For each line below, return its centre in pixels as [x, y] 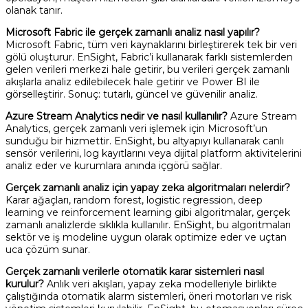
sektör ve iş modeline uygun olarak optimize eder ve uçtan [146, 237]
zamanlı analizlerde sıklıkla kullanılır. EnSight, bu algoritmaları [148, 224]
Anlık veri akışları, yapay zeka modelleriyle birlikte [161, 284]
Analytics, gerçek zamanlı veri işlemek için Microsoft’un [136, 128]
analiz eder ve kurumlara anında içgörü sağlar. [114, 165]
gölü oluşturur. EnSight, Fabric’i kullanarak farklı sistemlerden [149, 57]
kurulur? [25, 284]
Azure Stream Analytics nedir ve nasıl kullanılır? [117, 116]
